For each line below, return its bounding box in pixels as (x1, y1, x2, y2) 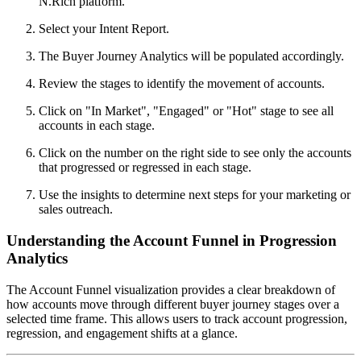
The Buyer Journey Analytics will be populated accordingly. (39, 49, 344, 64)
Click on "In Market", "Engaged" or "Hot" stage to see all (39, 104, 334, 118)
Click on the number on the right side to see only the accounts (39, 146, 351, 160)
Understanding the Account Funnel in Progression (6, 231, 337, 249)
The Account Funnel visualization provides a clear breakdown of (6, 282, 335, 297)
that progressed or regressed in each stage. (39, 160, 251, 175)
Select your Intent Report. (39, 22, 172, 36)
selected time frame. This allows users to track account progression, (6, 311, 347, 326)
